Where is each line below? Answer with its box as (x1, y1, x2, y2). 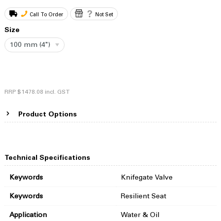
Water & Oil (120, 210, 159, 219)
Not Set (95, 11, 113, 18)
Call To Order (29, 11, 63, 18)
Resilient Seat (120, 191, 166, 200)
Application (9, 210, 47, 219)
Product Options (16, 111, 77, 118)
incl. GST (43, 88, 70, 95)
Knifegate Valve (120, 173, 173, 182)
